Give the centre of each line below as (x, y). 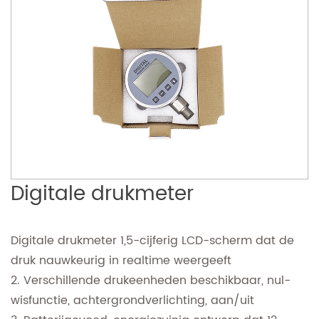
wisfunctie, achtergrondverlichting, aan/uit (132, 301)
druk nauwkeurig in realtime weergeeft (121, 261)
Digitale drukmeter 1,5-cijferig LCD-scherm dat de (152, 241)
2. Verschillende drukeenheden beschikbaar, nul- (151, 281)
